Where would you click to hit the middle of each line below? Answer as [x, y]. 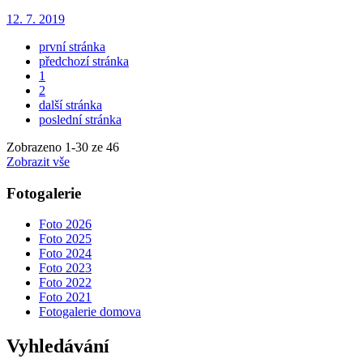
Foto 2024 [65, 254]
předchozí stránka [84, 61]
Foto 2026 [65, 224]
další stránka [70, 105]
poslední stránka [80, 120]
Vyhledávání [58, 346]
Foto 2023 [65, 268]
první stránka [72, 47]
